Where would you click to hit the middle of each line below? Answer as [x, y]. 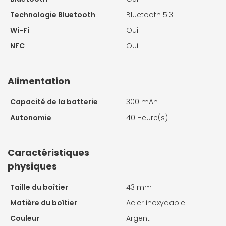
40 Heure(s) [147, 117]
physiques [32, 166]
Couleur [25, 218]
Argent [138, 218]
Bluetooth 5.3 [150, 14]
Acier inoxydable [156, 203]
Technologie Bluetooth [53, 14]
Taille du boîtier [39, 187]
